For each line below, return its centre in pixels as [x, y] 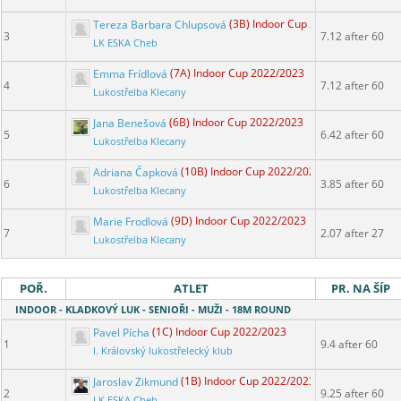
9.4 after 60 [349, 345]
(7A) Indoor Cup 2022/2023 [237, 73]
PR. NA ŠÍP [360, 289]
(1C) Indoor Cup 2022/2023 [219, 332]
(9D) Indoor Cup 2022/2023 [239, 221]
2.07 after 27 [352, 234]
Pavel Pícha [121, 332]
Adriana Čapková [136, 172]
